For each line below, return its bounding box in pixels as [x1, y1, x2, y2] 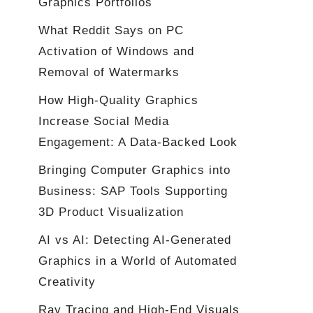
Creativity [38, 275, 96, 289]
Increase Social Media [38, 115, 169, 129]
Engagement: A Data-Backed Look [38, 136, 238, 150]
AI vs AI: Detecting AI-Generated [38, 233, 231, 247]
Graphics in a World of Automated [38, 254, 237, 268]
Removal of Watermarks [38, 66, 180, 80]
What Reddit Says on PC [38, 24, 184, 38]
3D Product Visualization [38, 205, 184, 219]
